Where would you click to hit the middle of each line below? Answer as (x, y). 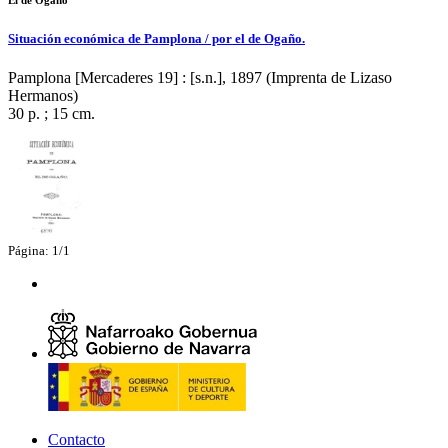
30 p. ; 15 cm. (51, 114)
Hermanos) (43, 96)
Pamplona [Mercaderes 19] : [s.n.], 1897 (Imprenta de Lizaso (200, 78)
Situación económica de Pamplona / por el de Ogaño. (156, 39)
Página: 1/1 (39, 251)
